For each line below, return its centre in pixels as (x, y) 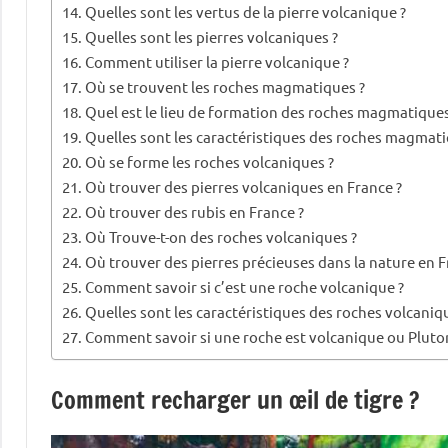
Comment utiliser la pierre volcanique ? (217, 61)
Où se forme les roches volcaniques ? (210, 161)
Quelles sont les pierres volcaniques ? (212, 36)
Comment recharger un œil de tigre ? (235, 399)
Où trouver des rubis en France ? (195, 211)
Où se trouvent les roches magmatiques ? (225, 86)
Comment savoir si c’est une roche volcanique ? (245, 286)
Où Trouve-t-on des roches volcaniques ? (221, 236)
